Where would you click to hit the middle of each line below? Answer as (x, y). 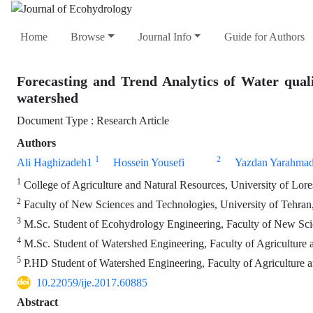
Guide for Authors (264, 37)
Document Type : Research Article (93, 121)
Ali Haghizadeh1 (54, 163)
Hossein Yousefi (149, 163)
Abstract (37, 303)
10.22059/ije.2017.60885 (92, 283)
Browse (88, 37)
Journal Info (165, 37)
